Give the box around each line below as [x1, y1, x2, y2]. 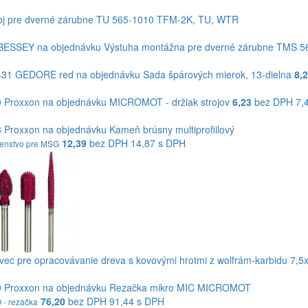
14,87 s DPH [130, 136, 186, 150]
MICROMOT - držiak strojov [109, 95, 230, 109]
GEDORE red [14, 67, 74, 81]
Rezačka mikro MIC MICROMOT [109, 280, 251, 294]
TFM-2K [156, 12, 192, 26]
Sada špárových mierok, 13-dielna [142, 67, 291, 81]
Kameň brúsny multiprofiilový [109, 122, 234, 136]
